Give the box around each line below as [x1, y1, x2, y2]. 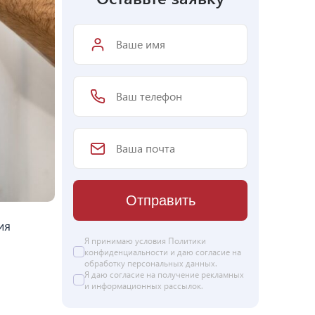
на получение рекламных [144, 269, 244, 280]
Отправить [125, 193, 195, 208]
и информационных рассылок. [84, 280, 203, 291]
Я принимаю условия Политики [84, 235, 206, 246]
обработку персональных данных [84, 257, 215, 269]
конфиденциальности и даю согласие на [84, 246, 241, 257]
